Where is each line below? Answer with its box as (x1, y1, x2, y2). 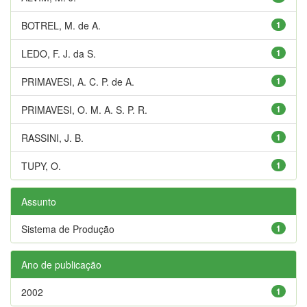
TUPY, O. (21, 158, 61, 173)
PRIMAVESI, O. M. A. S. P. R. (21, 102, 147, 116)
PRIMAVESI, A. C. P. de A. (21, 74, 134, 88)
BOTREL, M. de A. (21, 18, 101, 32)
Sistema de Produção (21, 221, 114, 236)
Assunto (21, 194, 56, 208)
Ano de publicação (21, 257, 101, 271)
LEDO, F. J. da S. (21, 46, 96, 60)
